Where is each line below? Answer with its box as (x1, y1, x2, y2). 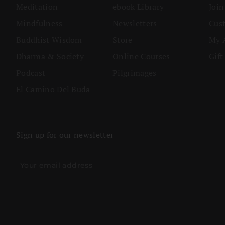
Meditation (16, 1, 58, 13)
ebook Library (113, 1, 164, 13)
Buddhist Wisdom (16, 34, 82, 46)
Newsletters (113, 18, 157, 29)
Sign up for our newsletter (16, 129, 114, 141)
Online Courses (113, 51, 170, 62)
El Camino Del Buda (16, 84, 90, 95)
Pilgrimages (113, 67, 157, 79)
